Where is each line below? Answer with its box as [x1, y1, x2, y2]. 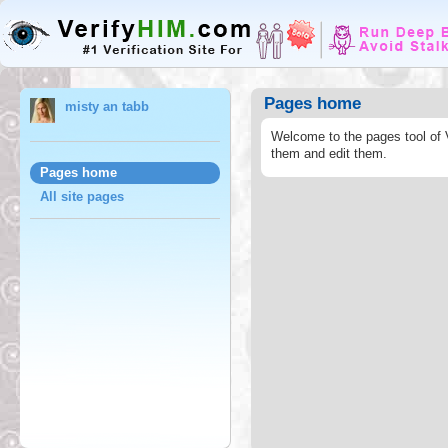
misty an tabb [65, 99, 149, 114]
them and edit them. [271, 146, 387, 161]
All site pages [40, 189, 124, 204]
